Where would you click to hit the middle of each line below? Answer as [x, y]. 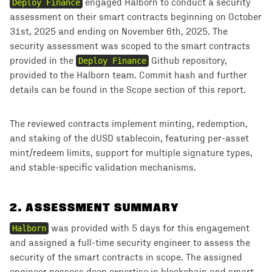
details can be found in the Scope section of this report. [128, 90]
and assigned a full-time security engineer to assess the [130, 243]
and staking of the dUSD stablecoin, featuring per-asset [129, 138]
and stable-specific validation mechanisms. [103, 168]
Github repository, [188, 61]
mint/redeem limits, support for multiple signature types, [131, 153]
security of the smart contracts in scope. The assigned [126, 257]
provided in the [43, 61]
